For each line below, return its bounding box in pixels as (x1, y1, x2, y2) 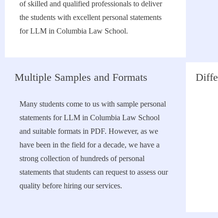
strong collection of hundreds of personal (19, 154, 145, 163)
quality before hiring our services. (19, 181, 122, 190)
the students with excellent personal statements (19, 13, 162, 21)
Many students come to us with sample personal (19, 99, 166, 108)
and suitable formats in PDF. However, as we (19, 127, 158, 135)
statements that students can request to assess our (19, 167, 168, 176)
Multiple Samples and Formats (15, 71, 147, 83)
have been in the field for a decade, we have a (19, 140, 160, 149)
